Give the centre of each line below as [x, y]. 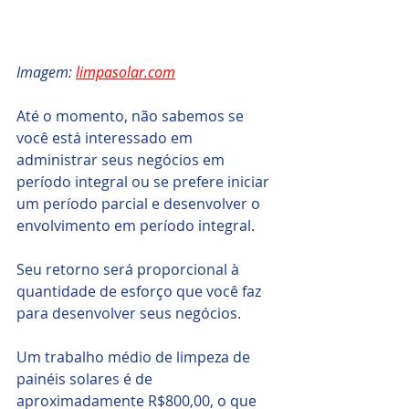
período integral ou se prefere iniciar [145, 181]
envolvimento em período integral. [137, 225]
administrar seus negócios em [122, 159]
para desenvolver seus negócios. [129, 313]
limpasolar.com [126, 72]
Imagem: [46, 72]
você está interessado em [106, 137]
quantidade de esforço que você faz [141, 291]
